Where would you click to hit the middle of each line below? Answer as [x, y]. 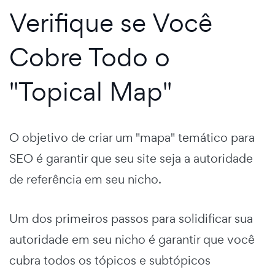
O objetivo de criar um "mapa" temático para [132, 138]
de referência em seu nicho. [85, 180]
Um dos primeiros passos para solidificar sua [131, 219]
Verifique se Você [111, 23]
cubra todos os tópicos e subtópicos [110, 261]
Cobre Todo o [90, 57]
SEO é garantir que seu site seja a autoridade [131, 159]
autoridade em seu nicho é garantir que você [132, 240]
